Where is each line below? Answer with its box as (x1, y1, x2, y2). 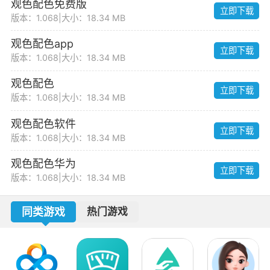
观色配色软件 (10, 117, 76, 130)
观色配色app (10, 37, 74, 51)
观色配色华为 (10, 157, 76, 170)
